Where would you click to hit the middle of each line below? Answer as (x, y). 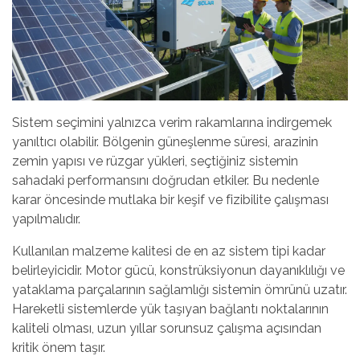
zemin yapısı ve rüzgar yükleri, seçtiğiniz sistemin (155, 161)
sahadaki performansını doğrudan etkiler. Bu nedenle (166, 180)
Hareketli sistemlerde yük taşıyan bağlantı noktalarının (170, 309)
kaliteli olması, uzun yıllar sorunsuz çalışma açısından (167, 328)
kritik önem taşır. (59, 347)
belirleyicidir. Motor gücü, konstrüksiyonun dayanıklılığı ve (178, 270)
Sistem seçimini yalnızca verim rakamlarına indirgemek (172, 122)
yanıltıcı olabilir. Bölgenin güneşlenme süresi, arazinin (165, 141)
